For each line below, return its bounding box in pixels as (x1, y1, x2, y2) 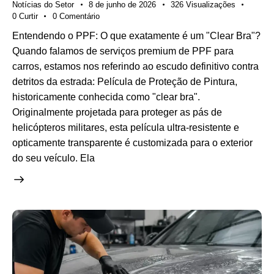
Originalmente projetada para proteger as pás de (12, 106, 222, 117)
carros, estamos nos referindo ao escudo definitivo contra (12, 61, 259, 72)
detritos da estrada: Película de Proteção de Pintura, (12, 76, 237, 87)
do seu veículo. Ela (12, 152, 95, 163)
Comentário (59, 11, 100, 21)
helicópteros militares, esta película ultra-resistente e (12, 122, 239, 133)
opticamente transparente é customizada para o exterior (12, 137, 253, 148)
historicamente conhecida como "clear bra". (12, 91, 200, 102)
